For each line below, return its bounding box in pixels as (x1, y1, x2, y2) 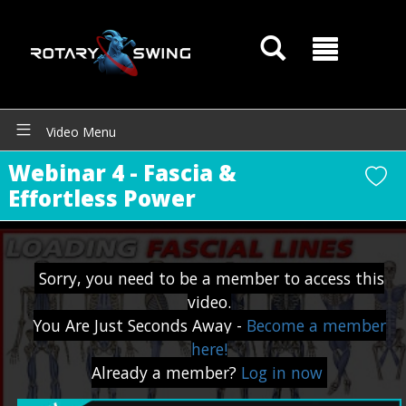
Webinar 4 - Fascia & (7, 158, 237, 188)
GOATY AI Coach (52, 361, 159, 378)
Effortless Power (7, 183, 196, 213)
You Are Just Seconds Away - (33, 314, 246, 336)
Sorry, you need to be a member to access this (39, 267, 385, 289)
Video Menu (43, 123, 116, 140)
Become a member (246, 314, 386, 336)
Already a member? (92, 362, 242, 383)
